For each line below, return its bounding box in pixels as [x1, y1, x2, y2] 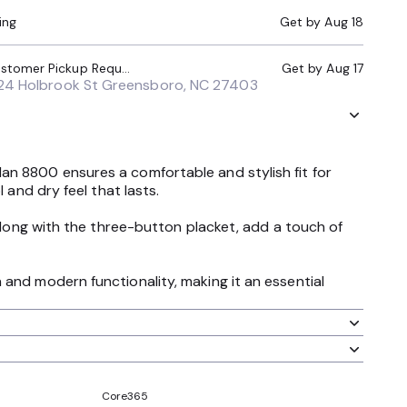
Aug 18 [324, 14, 363, 30]
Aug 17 [326, 60, 363, 76]
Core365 [102, 388, 149, 403]
